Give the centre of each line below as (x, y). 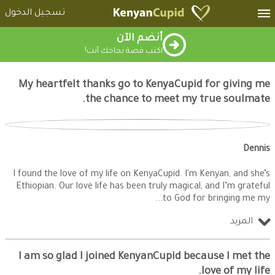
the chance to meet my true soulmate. (178, 100)
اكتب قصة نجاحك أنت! (123, 52)
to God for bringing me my (216, 199)
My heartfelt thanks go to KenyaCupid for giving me (144, 85)
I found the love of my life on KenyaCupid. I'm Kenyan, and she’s (141, 175)
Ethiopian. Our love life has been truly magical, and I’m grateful (143, 187)
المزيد (242, 222)
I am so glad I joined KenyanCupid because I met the (144, 258)
